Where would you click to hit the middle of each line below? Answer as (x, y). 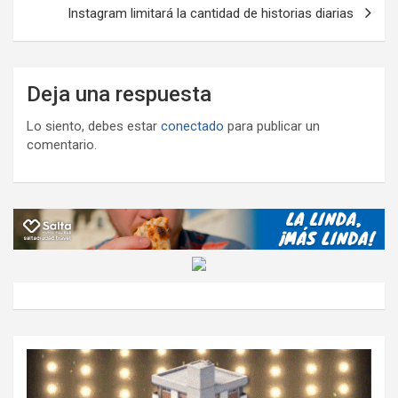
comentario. (62, 144)
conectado (192, 126)
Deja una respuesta (119, 94)
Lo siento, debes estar (94, 126)
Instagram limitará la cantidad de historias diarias (211, 13)
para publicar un (272, 126)
